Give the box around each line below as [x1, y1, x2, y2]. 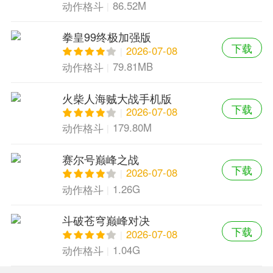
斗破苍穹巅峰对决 [62, 212, 150, 229]
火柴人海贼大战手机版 [62, 90, 172, 106]
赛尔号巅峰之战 [62, 151, 139, 167]
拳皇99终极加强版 [62, 29, 151, 45]
